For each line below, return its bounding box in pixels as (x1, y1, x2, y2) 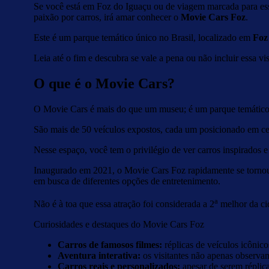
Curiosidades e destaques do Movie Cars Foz (34, 219, 204, 230)
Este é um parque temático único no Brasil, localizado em (34, 32, 253, 43)
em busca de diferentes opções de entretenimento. (34, 175, 223, 186)
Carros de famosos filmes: (58, 240, 162, 250)
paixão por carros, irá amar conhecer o (34, 12, 181, 22)
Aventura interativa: (58, 250, 141, 261)
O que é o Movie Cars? (34, 75, 175, 91)
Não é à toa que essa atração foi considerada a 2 (34, 199, 214, 210)
